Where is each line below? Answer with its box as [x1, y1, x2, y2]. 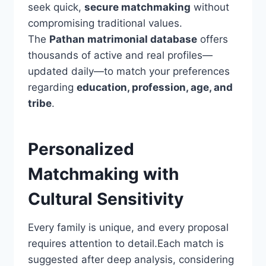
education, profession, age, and [76, 81, 233, 94]
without [190, 1, 229, 14]
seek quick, [27, 1, 84, 14]
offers [197, 33, 228, 46]
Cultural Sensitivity [27, 189, 183, 210]
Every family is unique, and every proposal [27, 221, 229, 234]
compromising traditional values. [27, 17, 182, 30]
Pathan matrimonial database [49, 33, 197, 46]
